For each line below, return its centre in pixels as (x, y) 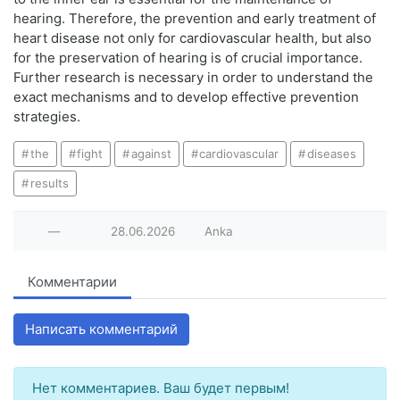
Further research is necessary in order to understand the (193, 78)
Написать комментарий (101, 329)
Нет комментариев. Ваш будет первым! (161, 388)
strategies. (47, 117)
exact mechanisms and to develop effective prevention (186, 97)
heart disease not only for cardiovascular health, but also (192, 38)
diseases (331, 154)
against (151, 154)
